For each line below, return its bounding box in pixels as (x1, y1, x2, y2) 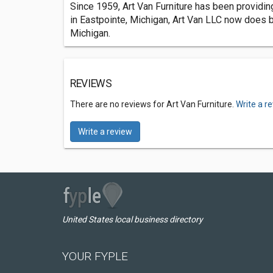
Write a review (78, 127, 132, 136)
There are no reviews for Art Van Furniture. (70, 99, 236, 109)
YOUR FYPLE (62, 249, 128, 263)
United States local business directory (62, 214, 203, 224)
